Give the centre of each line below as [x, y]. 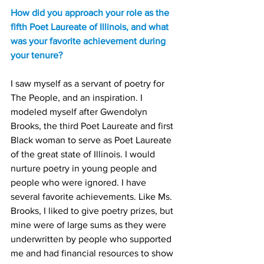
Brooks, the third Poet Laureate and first [93, 126]
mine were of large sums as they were [90, 225]
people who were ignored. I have [80, 182]
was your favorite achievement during [89, 41]
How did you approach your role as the [91, 13]
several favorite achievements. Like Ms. [93, 197]
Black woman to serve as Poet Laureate [92, 140]
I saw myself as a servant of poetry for [89, 83]
